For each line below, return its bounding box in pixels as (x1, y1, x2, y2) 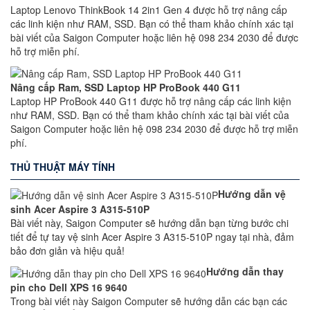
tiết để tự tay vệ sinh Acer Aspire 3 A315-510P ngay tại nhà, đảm (10, 230, 294, 244)
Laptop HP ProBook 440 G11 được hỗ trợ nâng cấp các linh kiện (10, 93, 291, 108)
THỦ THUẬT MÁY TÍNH (10, 159, 115, 174)
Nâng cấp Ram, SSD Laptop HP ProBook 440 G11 (10, 80, 241, 94)
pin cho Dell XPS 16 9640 (10, 280, 127, 294)
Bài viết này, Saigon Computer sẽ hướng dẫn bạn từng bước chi (10, 216, 289, 230)
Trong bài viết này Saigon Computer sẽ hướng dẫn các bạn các (10, 293, 287, 308)
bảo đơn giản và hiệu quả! (10, 244, 125, 258)
